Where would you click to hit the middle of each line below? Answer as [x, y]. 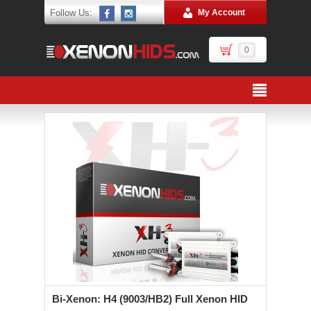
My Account [221, 12]
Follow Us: [71, 13]
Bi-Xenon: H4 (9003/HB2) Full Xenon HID [150, 299]
